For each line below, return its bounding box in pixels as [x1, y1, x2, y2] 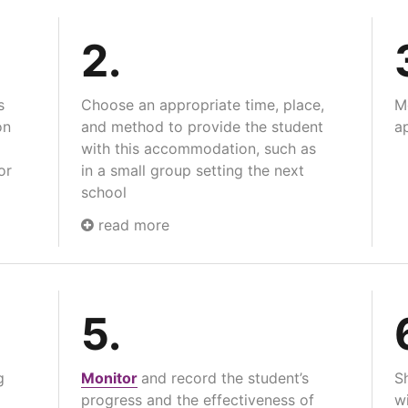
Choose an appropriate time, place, [80, 95, 324, 114]
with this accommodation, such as [80, 138, 316, 158]
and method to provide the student [80, 117, 323, 136]
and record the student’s [140, 368, 309, 387]
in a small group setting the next [80, 160, 304, 179]
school [80, 182, 127, 201]
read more [93, 215, 169, 234]
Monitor [80, 368, 138, 387]
